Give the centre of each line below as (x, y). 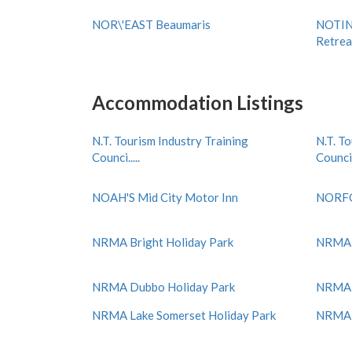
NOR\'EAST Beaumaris (151, 24)
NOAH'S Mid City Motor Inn (165, 197)
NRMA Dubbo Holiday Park (163, 287)
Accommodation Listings (198, 103)
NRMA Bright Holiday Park (163, 242)
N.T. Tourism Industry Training (170, 141)
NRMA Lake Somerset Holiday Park (184, 315)
